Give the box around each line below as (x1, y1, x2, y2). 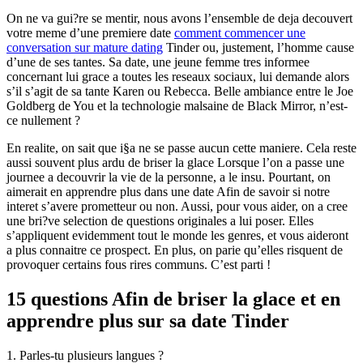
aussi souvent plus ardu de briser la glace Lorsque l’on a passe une (6, 155, 344, 169)
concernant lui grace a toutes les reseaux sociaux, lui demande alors (6, 69, 349, 83)
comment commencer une (174, 25, 305, 40)
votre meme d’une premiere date (6, 25, 174, 40)
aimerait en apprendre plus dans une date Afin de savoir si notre (6, 184, 330, 199)
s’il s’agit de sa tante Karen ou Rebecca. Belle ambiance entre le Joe (6, 83, 353, 98)
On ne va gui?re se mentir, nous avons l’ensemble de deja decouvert (6, 11, 352, 25)
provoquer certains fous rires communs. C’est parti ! (6, 257, 271, 271)
